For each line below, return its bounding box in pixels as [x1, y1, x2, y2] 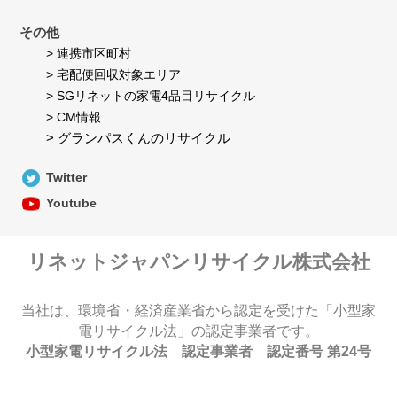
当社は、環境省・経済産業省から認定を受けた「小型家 [21, 303, 376, 319]
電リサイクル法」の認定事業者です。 [78, 323, 319, 339]
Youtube [46, 195, 97, 210]
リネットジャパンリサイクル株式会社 [27, 251, 370, 274]
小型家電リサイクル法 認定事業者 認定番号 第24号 [26, 344, 371, 360]
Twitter [46, 169, 88, 184]
